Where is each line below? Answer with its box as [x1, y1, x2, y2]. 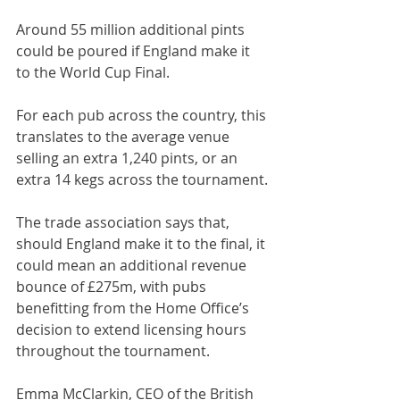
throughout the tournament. [16, 341, 210, 361]
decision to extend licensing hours [16, 320, 250, 339]
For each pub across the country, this [16, 105, 270, 125]
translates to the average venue [16, 127, 233, 146]
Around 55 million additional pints [16, 20, 248, 39]
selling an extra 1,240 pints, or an [16, 148, 241, 168]
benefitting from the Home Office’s [16, 298, 253, 318]
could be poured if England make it [16, 41, 254, 61]
